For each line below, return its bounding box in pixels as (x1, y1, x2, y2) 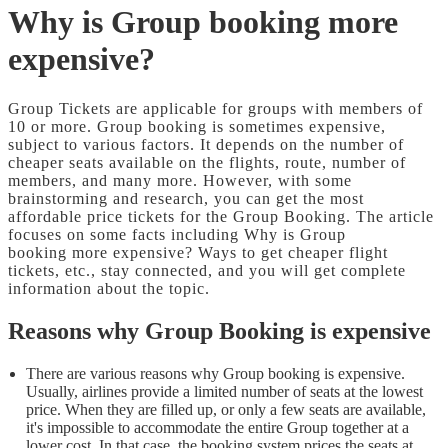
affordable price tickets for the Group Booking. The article (8, 207, 434, 225)
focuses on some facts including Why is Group (8, 225, 346, 243)
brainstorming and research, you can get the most (8, 189, 364, 207)
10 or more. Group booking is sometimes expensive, (8, 117, 386, 135)
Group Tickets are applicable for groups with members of (8, 99, 423, 117)
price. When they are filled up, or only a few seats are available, (26, 400, 426, 418)
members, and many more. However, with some (8, 171, 352, 189)
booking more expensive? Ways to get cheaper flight (8, 243, 388, 261)
